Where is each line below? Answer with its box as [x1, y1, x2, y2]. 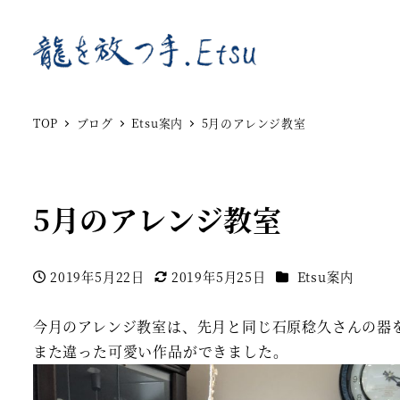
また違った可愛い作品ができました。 [32, 340, 288, 362]
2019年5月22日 [50, 267, 146, 286]
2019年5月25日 [171, 267, 266, 286]
